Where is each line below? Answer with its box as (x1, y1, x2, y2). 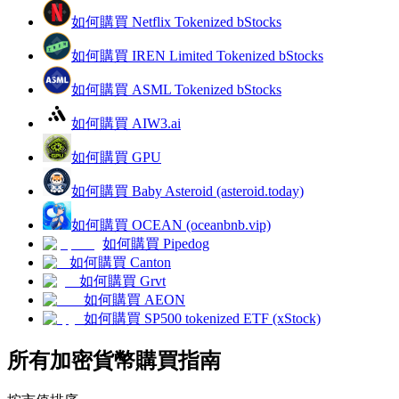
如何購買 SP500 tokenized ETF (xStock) (84, 310, 321, 326)
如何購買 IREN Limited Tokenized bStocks (71, 47, 323, 63)
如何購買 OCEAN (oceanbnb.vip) (71, 216, 271, 232)
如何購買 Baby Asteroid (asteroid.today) (71, 183, 304, 199)
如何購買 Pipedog (102, 235, 209, 251)
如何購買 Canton (69, 254, 171, 270)
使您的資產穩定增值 (43, 308, 171, 323)
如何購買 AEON (84, 291, 185, 307)
